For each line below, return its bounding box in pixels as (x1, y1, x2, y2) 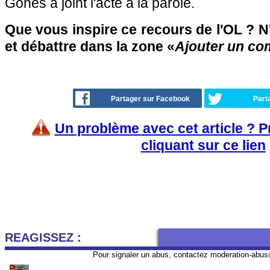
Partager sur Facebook (111, 95, 190, 103)
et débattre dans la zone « (5, 39, 175, 54)
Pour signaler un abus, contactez (93, 250, 210, 259)
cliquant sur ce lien (140, 137, 266, 153)
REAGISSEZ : (5, 231, 81, 244)
